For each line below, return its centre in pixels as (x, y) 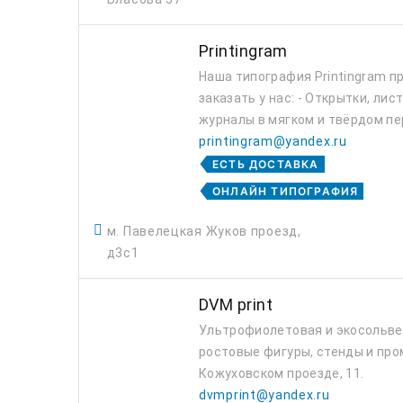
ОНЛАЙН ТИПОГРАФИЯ (286, 191)
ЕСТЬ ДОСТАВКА (266, 164)
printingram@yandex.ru (273, 141)
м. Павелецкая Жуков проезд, (204, 231)
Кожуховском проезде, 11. (282, 373)
